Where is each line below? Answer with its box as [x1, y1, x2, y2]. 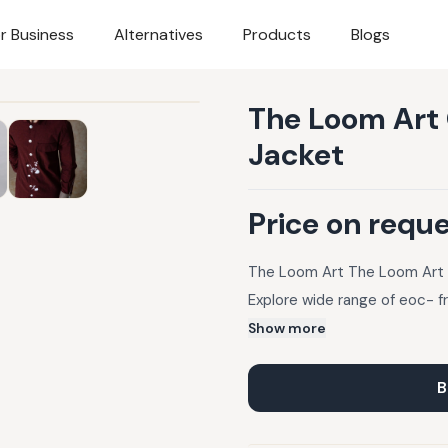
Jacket [248, 135, 344, 175]
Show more [248, 319, 326, 338]
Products [243, 23, 312, 45]
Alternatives [114, 23, 204, 45]
